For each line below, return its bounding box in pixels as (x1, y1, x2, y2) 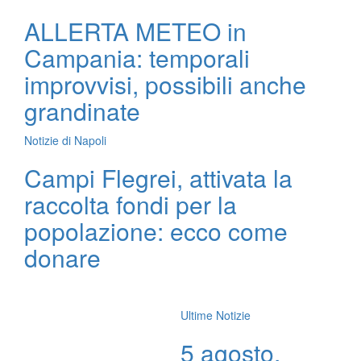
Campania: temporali (24, 40, 250, 75)
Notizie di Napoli (24, 132, 106, 148)
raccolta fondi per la (24, 187, 237, 222)
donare (24, 240, 101, 275)
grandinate (24, 93, 140, 128)
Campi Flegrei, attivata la (24, 160, 293, 195)
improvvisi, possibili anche (24, 67, 306, 102)
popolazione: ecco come (24, 214, 288, 248)
